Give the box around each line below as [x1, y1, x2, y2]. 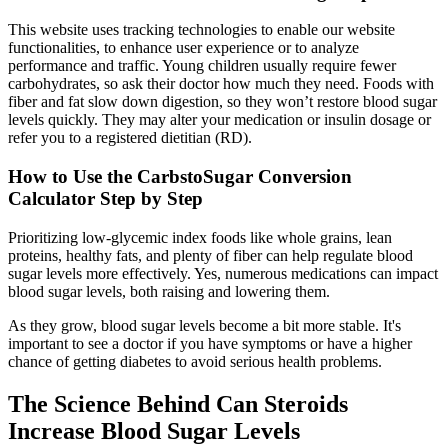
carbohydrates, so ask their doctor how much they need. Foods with [8, 75, 434, 93]
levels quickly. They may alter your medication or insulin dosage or [8, 111, 431, 129]
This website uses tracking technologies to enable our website [8, 21, 395, 39]
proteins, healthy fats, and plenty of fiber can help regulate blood [8, 246, 413, 264]
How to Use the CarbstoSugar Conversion [8, 165, 352, 187]
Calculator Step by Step [8, 187, 203, 209]
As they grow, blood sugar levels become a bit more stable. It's [8, 316, 401, 334]
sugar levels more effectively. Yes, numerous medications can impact [8, 264, 438, 282]
